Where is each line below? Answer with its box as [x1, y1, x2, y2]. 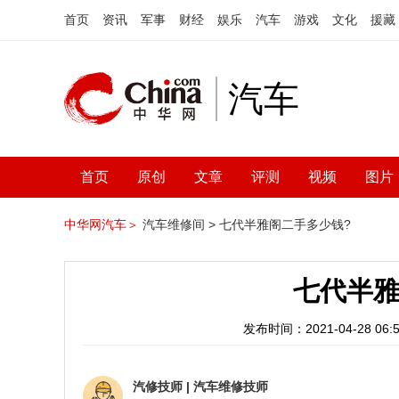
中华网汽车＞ [64, 217, 139, 232]
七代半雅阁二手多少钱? [219, 217, 351, 232]
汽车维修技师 [193, 379, 268, 394]
